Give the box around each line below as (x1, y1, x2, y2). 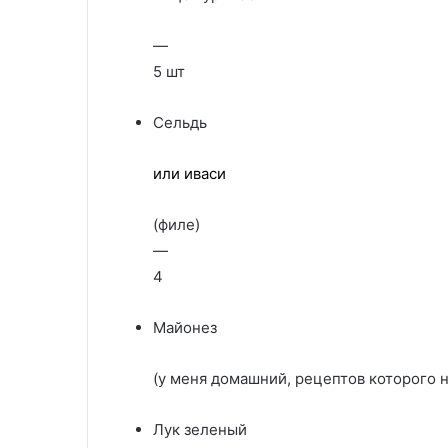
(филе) (153, 215, 200, 234)
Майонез (153, 318, 217, 337)
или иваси (153, 164, 226, 183)
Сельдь (153, 113, 207, 132)
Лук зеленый (153, 420, 247, 439)
